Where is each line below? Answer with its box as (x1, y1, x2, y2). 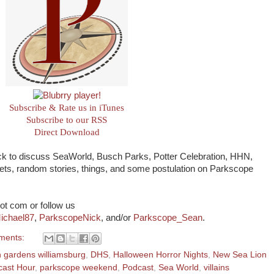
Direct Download (34, 127, 100, 137)
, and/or (101, 213, 133, 223)
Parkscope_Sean (133, 213, 202, 223)
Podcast (122, 262, 154, 272)
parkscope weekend (40, 262, 117, 272)
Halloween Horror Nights (113, 250, 208, 259)
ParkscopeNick (39, 213, 101, 223)
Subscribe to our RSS (26, 115, 107, 125)
